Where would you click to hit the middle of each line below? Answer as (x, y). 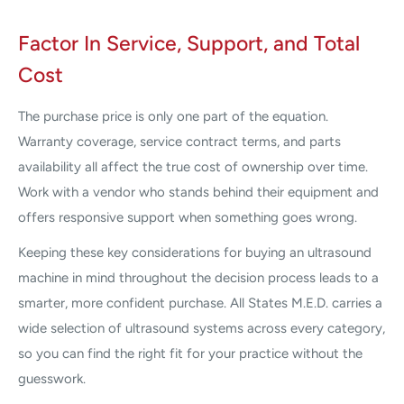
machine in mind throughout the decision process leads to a (198, 277)
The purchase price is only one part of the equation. (173, 117)
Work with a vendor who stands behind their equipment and (198, 193)
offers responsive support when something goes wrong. (188, 218)
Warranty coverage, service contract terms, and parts (179, 142)
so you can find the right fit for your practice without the (190, 353)
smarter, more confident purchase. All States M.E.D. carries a (200, 303)
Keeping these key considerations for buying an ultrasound (195, 252)
